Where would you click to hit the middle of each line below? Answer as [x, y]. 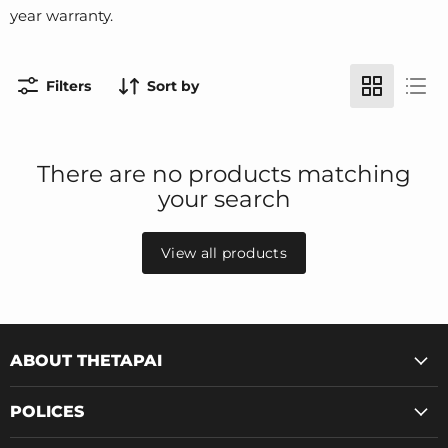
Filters [68, 86]
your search [224, 199]
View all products [224, 253]
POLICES [47, 411]
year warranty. [61, 15]
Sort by [173, 86]
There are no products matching [224, 174]
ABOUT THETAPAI [86, 360]
